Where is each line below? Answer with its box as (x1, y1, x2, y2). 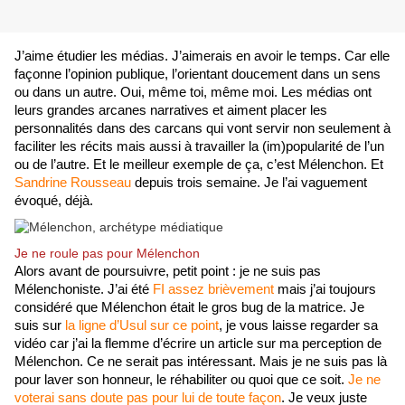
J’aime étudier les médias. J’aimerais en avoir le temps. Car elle (14, 49, 390, 64)
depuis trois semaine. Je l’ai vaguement (131, 175, 367, 191)
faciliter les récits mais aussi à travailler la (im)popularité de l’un (14, 139, 384, 155)
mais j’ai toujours (274, 282, 376, 297)
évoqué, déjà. (14, 193, 93, 209)
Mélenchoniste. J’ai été (14, 282, 153, 297)
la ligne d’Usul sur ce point (65, 318, 219, 334)
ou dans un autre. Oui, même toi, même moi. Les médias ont (14, 85, 372, 100)
